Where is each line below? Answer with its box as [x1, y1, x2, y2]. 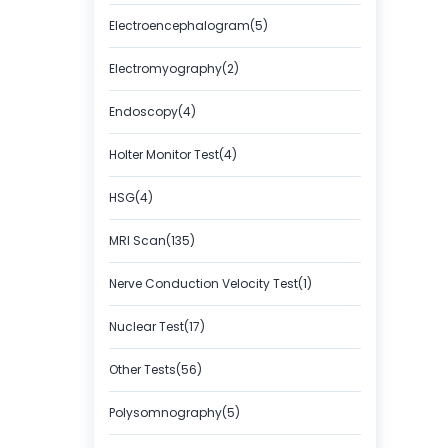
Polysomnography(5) [109, 404, 240, 421]
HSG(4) [109, 189, 153, 206]
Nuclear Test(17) [109, 318, 205, 335]
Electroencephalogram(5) [109, 17, 268, 34]
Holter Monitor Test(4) [109, 146, 237, 163]
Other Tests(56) [109, 361, 202, 378]
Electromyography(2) [109, 60, 239, 77]
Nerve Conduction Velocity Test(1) [109, 275, 312, 292]
